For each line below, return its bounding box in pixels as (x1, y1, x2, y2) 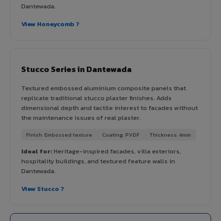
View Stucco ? (21, 184, 64, 193)
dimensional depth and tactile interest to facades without (21, 103, 198, 112)
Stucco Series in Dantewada (21, 63, 132, 75)
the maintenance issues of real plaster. (21, 112, 141, 122)
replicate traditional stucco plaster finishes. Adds (21, 93, 172, 103)
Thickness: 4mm (149, 130, 191, 139)
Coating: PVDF (102, 130, 140, 139)
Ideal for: (21, 146, 52, 156)
